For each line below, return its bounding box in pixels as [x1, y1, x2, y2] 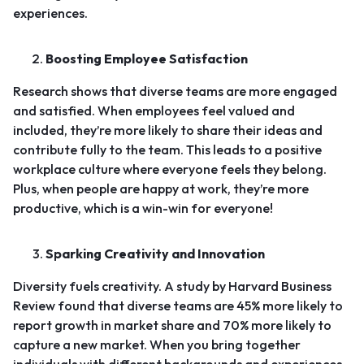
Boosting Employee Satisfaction [45, 50, 248, 67]
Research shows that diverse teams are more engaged [13, 83, 337, 99]
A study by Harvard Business [164, 278, 331, 294]
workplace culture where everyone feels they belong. [13, 161, 327, 177]
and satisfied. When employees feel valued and [13, 102, 295, 119]
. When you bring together [144, 336, 301, 353]
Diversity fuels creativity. [13, 278, 164, 294]
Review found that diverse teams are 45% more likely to [13, 297, 343, 314]
